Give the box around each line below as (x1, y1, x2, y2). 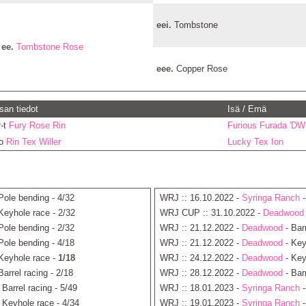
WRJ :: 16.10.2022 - (159, 193, 242, 203)
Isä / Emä (227, 104, 266, 114)
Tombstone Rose (16, 42, 83, 52)
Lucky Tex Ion (227, 137, 283, 147)
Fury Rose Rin (8, 120, 66, 130)
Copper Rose (173, 64, 227, 74)
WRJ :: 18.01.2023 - (159, 283, 242, 293)
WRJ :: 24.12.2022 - (159, 253, 242, 263)
